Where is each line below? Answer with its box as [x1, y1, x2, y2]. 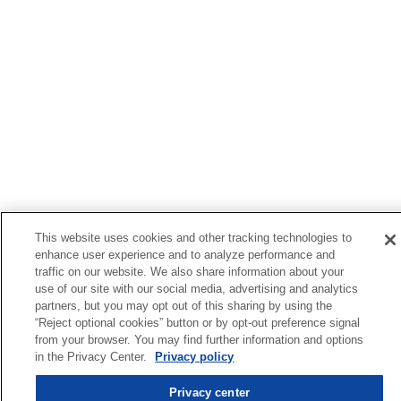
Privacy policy [155, 350, 235, 363]
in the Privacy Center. [35, 350, 151, 363]
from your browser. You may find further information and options [35, 333, 364, 346]
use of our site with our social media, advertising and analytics [35, 282, 359, 295]
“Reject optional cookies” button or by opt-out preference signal [35, 316, 361, 329]
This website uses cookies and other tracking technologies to [35, 231, 353, 244]
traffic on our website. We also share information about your [35, 265, 345, 278]
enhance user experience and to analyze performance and [35, 248, 336, 261]
